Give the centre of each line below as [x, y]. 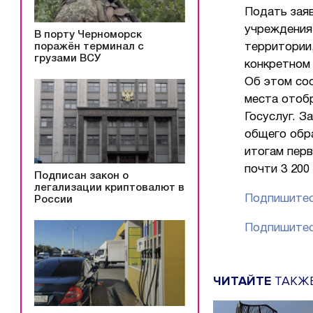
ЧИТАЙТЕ [242, 281]
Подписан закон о [81, 176]
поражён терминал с [89, 46]
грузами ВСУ [67, 58]
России [53, 199]
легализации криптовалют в [109, 188]
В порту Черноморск [88, 35]
